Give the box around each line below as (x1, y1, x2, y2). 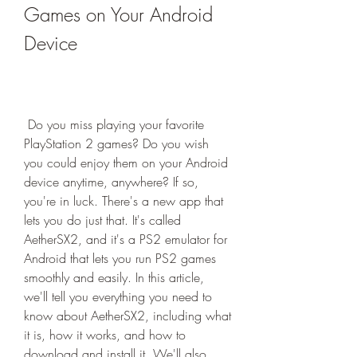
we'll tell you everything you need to (24, 288, 212, 305)
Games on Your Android (24, 2, 213, 27)
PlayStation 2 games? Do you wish (24, 135, 209, 152)
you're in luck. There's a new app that (24, 192, 223, 210)
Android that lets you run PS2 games (24, 249, 216, 267)
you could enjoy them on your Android (24, 154, 228, 171)
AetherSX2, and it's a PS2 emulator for (24, 230, 227, 248)
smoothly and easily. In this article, (24, 269, 204, 286)
